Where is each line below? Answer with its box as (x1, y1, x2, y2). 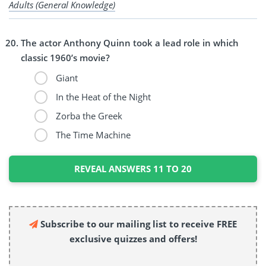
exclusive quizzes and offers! (69, 232, 197, 245)
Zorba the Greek (53, 109, 122, 122)
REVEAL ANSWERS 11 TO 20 (74, 162, 192, 175)
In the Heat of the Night (53, 90, 151, 103)
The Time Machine (53, 128, 131, 141)
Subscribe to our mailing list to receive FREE (38, 217, 237, 230)
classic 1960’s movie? (21, 51, 110, 64)
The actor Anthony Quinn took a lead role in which (21, 36, 239, 49)
